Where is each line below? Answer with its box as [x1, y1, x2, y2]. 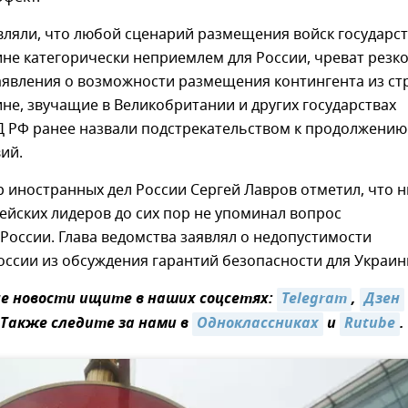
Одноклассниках [197, 312, 319, 337]
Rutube [344, 312, 395, 337]
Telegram [281, 288, 347, 312]
